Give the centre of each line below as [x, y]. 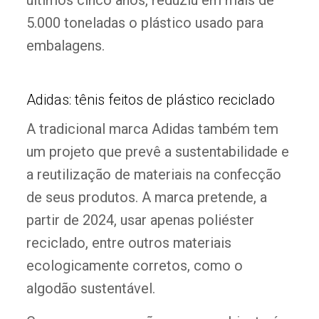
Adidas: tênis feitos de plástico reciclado [150, 100]
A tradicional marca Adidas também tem [152, 129]
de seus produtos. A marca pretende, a [146, 198]
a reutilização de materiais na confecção [153, 175]
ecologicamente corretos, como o [134, 266]
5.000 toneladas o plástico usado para [145, 23]
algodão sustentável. [90, 289]
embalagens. [65, 46]
